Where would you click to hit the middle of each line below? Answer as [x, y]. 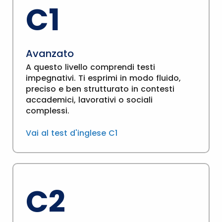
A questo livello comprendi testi [90, 67]
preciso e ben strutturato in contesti [100, 89]
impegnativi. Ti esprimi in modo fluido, [103, 78]
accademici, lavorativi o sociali [89, 100]
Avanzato [50, 54]
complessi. [48, 111]
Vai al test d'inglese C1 [72, 133]
